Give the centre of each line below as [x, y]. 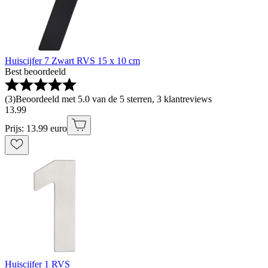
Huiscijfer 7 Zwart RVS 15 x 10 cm [72, 61]
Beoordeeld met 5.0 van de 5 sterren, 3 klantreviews [114, 99]
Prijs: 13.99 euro [36, 128]
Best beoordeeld [35, 71]
